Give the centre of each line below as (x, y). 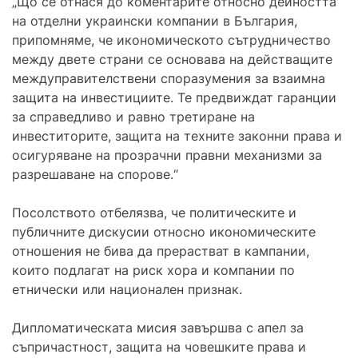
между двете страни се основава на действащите (172, 59)
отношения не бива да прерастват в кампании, (161, 251)
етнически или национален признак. (127, 289)
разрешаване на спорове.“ (95, 174)
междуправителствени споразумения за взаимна (169, 78)
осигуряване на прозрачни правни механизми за (167, 155)
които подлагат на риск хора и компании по (153, 270)
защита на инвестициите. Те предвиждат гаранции (174, 97)
